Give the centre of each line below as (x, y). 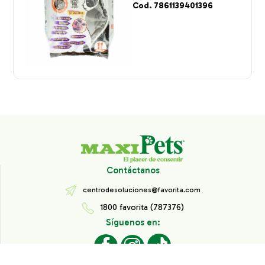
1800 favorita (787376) (142, 208)
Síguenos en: (133, 223)
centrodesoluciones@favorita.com (142, 190)
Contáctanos (133, 171)
